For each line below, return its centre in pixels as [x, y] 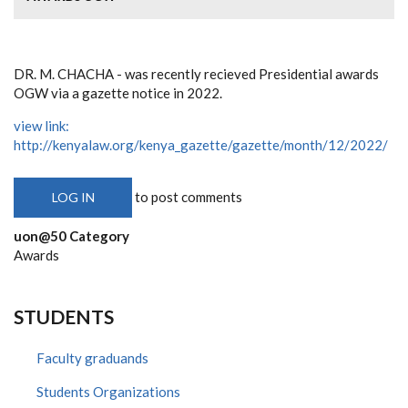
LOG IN [73, 197]
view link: [41, 125]
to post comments [187, 196]
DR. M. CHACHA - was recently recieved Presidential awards [196, 73]
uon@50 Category [71, 235]
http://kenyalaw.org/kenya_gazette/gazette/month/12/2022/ [201, 144]
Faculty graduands [92, 357]
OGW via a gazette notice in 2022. [118, 92]
